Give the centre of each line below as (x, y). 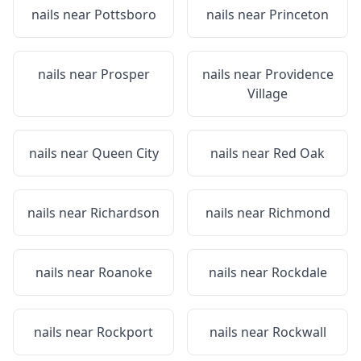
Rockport (125, 332)
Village (268, 93)
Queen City (125, 153)
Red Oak (299, 153)
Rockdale (299, 272)
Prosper (125, 74)
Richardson (125, 213)
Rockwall (299, 332)
